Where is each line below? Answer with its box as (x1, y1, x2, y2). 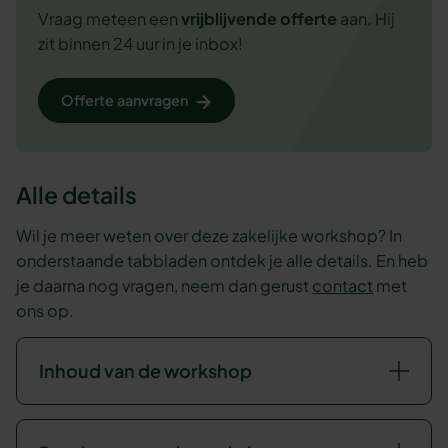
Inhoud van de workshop (38, 358, 252, 382)
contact (312, 274, 374, 296)
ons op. (16, 299, 75, 321)
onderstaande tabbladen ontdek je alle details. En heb (16, 249, 429, 271)
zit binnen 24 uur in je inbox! (37, 33, 243, 55)
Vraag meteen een (37, 8, 178, 30)
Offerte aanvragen (61, 91, 189, 110)
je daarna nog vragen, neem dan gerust (16, 274, 313, 296)
